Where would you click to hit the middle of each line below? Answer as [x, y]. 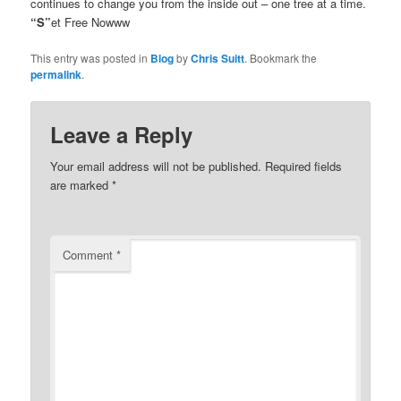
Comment [90, 255]
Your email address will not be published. [156, 166]
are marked [81, 185]
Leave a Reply [122, 135]
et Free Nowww [91, 22]
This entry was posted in [91, 58]
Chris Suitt [218, 59]
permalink [56, 75]
